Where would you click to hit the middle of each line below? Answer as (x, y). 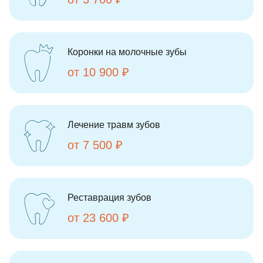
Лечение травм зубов (114, 124)
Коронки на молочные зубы (127, 52)
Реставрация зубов (109, 197)
